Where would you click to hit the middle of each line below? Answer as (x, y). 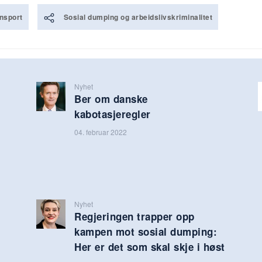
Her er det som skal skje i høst (150, 247)
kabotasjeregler (113, 114)
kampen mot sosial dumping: (146, 231)
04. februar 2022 (101, 132)
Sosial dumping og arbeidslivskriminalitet (138, 17)
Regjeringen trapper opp (135, 216)
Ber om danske (111, 99)
